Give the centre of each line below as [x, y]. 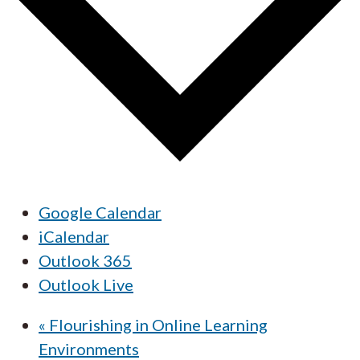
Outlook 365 [85, 260]
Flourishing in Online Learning [157, 324]
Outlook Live [86, 284]
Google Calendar [100, 212]
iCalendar [74, 236]
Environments [89, 348]
